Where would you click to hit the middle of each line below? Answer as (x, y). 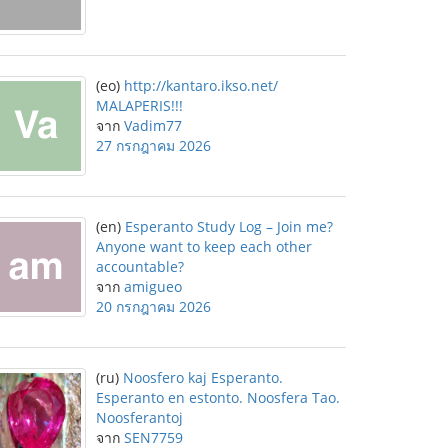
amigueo (153, 286)
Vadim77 (153, 125)
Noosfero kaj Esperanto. (203, 377)
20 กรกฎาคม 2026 (153, 306)
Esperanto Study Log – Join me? (229, 226)
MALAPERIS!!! (139, 105)
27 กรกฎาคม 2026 (153, 145)
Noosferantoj (139, 417)
